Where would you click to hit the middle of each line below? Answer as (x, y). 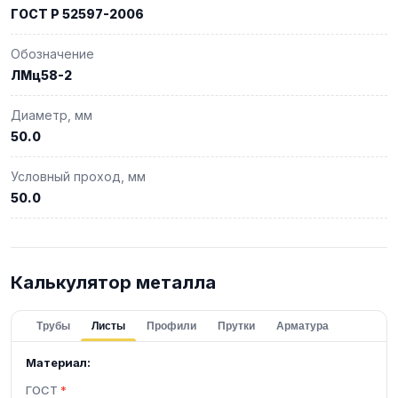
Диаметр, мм (52, 115)
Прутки (236, 326)
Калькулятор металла (113, 282)
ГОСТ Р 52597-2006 (77, 13)
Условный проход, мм (78, 176)
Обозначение (52, 53)
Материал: (58, 362)
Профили (171, 326)
